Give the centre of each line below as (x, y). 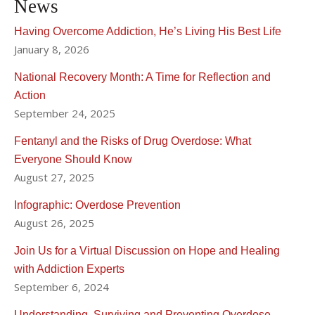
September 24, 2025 (65, 113)
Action (30, 95)
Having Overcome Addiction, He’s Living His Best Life (148, 31)
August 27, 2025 (54, 177)
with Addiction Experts (69, 269)
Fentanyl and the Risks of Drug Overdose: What (133, 141)
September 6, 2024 (62, 287)
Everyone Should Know (73, 159)
